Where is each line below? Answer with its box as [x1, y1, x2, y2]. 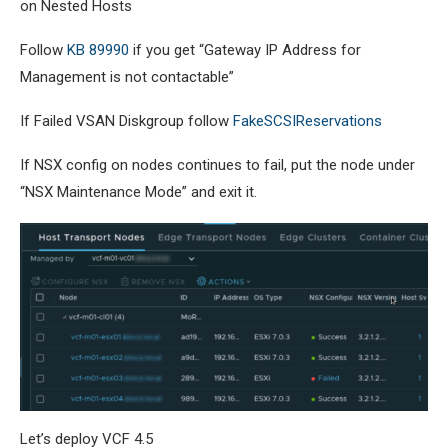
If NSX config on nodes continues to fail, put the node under [20, 155, 415, 174]
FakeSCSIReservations [233, 111, 382, 130]
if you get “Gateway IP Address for [129, 40, 361, 59]
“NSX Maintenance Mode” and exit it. [20, 182, 257, 201]
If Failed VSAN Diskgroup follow [20, 111, 233, 130]
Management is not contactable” [20, 67, 234, 86]
